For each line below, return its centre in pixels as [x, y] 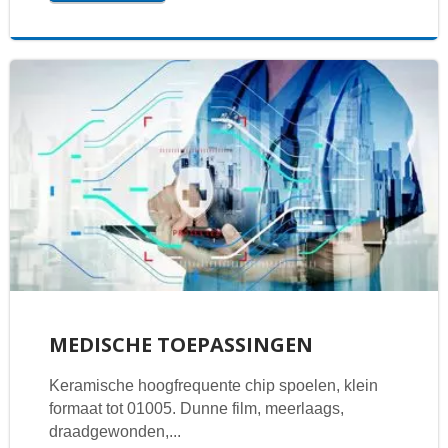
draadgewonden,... [114, 431]
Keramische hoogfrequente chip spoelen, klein [213, 385]
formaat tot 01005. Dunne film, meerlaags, [196, 408]
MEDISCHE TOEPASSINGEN [180, 344]
